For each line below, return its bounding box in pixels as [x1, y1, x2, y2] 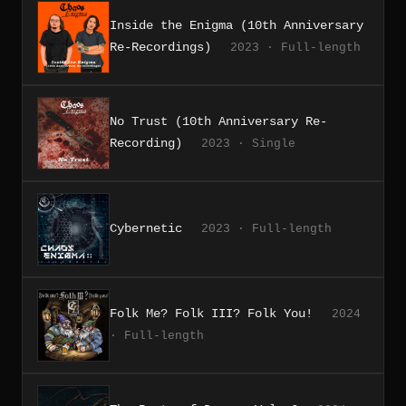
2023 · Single [201, 136, 295, 150]
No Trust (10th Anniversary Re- [110, 113, 327, 129]
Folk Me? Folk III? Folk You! [110, 305, 313, 321]
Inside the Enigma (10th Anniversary [110, 17, 363, 33]
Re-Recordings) [110, 39, 211, 54]
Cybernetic [110, 220, 182, 236]
